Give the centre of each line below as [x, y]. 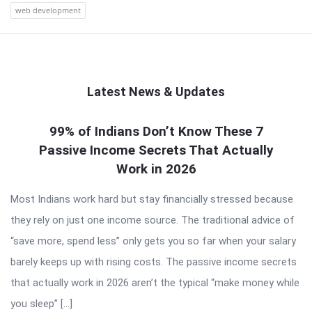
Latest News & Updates [156, 92]
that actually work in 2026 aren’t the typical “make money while [155, 283]
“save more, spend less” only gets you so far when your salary [153, 241]
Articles [39, 173]
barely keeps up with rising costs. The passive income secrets [154, 262]
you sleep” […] [41, 304]
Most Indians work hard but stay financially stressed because [152, 199]
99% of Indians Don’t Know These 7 [156, 131]
